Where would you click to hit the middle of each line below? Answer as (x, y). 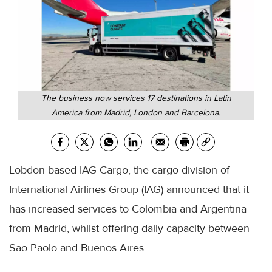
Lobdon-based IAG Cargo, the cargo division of (119, 170)
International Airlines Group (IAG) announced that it (129, 189)
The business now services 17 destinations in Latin (136, 98)
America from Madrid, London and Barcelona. (136, 112)
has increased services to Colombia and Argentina (128, 209)
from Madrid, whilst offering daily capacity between (129, 228)
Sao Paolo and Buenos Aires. (78, 247)
